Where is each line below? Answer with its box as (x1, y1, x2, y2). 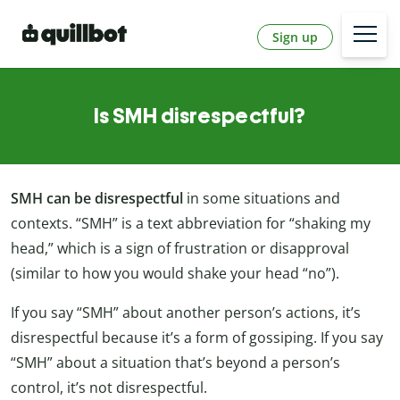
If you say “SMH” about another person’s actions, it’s (11, 303, 361, 323)
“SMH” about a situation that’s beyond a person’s (11, 353, 340, 373)
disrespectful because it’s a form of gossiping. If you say (11, 328, 383, 348)
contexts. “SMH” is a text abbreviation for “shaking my (11, 213, 371, 234)
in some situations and (187, 188, 340, 209)
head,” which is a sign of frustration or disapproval (11, 238, 349, 259)
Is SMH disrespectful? (94, 103, 306, 129)
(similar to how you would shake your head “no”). (11, 263, 339, 284)
